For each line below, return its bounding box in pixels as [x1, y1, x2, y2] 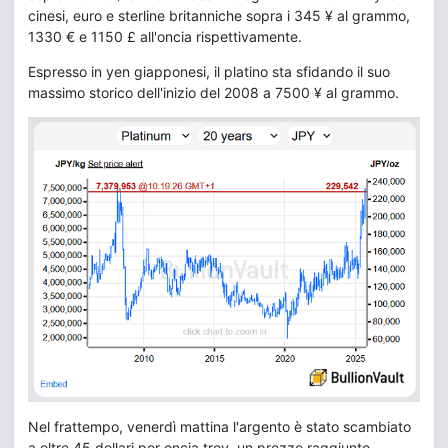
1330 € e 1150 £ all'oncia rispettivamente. [28, 28, 302, 45]
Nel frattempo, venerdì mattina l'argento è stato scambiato [28, 418, 411, 436]
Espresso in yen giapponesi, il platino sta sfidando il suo [28, 63, 390, 80]
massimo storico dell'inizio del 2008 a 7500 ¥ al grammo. [28, 84, 399, 101]
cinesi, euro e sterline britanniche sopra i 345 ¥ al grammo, [28, 7, 410, 24]
